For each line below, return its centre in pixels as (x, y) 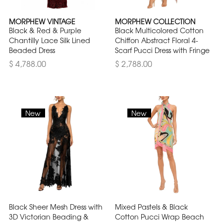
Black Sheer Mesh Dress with (56, 206)
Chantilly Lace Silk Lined (50, 40)
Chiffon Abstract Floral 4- (157, 40)
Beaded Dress (32, 50)
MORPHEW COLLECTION (155, 21)
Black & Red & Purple (45, 30)
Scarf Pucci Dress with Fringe (162, 50)
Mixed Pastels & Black (151, 206)
